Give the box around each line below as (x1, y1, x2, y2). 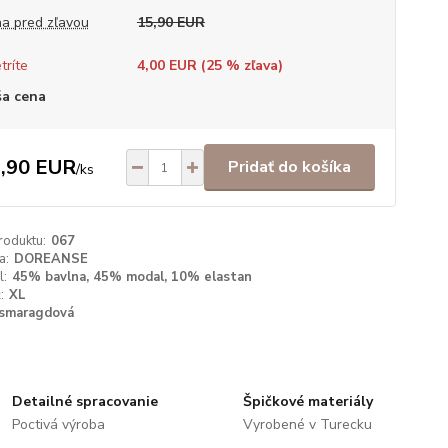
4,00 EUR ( (136, 56, 206, 75)
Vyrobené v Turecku (242, 415, 372, 434)
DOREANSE (13, 250, 88, 268)
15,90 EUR (136, 13, 205, 32)
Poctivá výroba (12, 415, 106, 434)
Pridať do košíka (227, 156, 351, 178)
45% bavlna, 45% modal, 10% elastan (11, 268, 252, 286)
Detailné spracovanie (12, 392, 159, 411)
